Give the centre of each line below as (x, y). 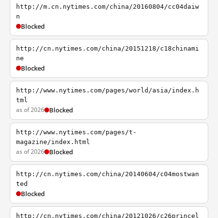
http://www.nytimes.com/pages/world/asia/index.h (108, 90)
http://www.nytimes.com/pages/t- (76, 132)
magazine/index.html (53, 142)
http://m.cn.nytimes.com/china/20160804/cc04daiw (108, 7)
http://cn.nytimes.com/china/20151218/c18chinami (108, 48)
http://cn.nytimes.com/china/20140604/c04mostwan (108, 174)
